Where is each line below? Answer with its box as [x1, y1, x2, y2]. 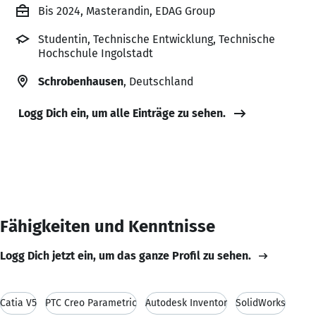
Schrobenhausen [38, 74, 123, 88]
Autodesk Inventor [145, 296, 227, 309]
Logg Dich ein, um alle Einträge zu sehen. [18, 106, 226, 120]
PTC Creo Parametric [45, 296, 137, 309]
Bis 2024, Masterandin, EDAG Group [38, 4, 215, 18]
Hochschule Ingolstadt [38, 46, 153, 60]
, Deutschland [123, 74, 193, 88]
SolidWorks [236, 296, 286, 309]
